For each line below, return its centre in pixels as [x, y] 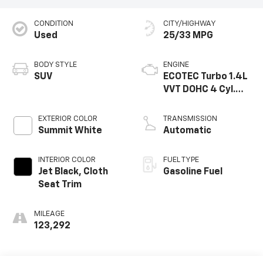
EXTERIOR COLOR [68, 119]
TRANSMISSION [190, 119]
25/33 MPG [188, 36]
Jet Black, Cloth [73, 172]
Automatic [187, 131]
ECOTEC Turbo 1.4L [205, 77]
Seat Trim [60, 185]
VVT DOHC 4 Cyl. [199, 90]
